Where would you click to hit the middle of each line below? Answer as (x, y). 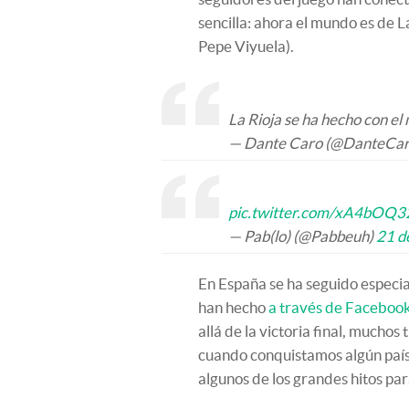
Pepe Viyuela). (246, 46)
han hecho (233, 307)
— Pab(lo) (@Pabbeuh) (302, 236)
